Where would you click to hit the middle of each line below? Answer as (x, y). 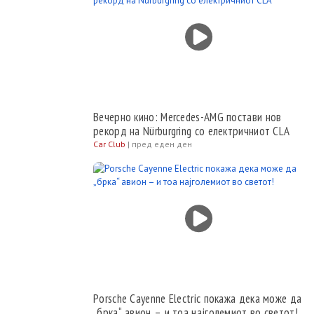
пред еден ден (162, 144)
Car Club (109, 144)
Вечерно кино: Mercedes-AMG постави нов (187, 117)
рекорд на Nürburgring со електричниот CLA (192, 131)
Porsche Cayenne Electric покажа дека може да (198, 299)
